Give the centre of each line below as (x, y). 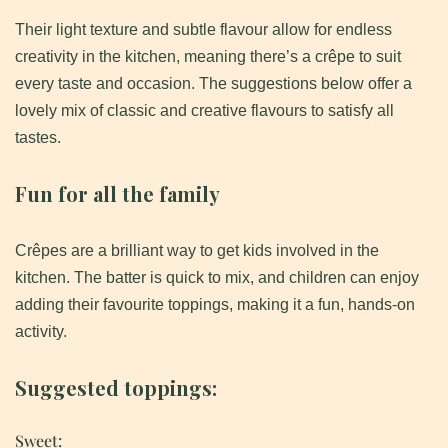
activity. (41, 332)
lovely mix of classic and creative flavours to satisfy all (204, 111)
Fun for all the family (117, 194)
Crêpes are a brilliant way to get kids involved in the (197, 251)
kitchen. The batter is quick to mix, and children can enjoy (217, 278)
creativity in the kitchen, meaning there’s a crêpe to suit (208, 57)
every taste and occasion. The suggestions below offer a (213, 84)
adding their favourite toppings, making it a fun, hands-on (215, 305)
